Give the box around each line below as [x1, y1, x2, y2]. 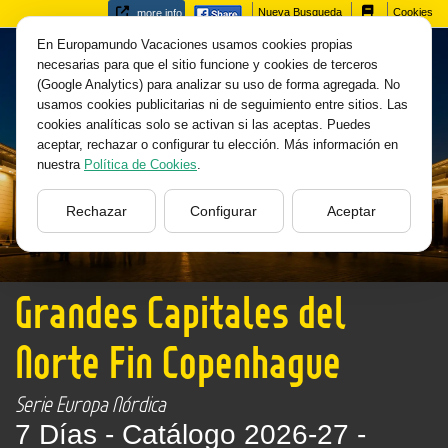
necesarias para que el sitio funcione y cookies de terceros [37, 57, 378, 72]
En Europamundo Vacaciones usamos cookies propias [37, 37, 353, 52]
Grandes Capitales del [15, 283, 346, 341]
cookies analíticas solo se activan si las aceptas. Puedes [37, 117, 371, 132]
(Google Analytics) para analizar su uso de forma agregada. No [37, 77, 400, 92]
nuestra [37, 157, 84, 172]
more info [134, 7, 182, 19]
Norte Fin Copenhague [15, 333, 341, 391]
